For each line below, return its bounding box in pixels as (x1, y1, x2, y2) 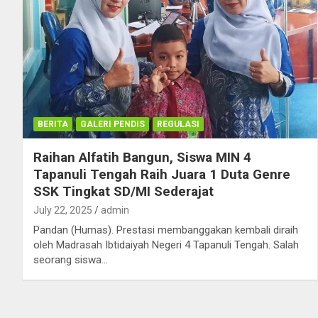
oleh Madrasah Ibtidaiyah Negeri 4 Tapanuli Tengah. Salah (33, 238, 299, 251)
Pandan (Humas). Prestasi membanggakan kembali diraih (33, 223, 298, 236)
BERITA (38, 119, 68, 129)
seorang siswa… (33, 253, 108, 266)
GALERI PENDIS (80, 119, 145, 129)
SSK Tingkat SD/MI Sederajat (33, 182, 214, 199)
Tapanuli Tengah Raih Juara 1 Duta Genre (33, 165, 290, 182)
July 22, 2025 (33, 204, 92, 216)
